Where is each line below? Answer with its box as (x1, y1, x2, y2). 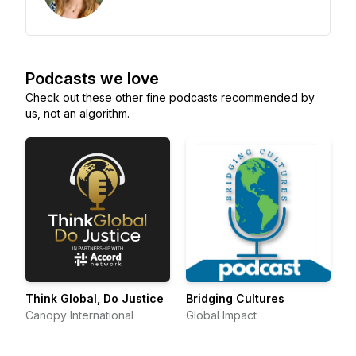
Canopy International (25, 308, 133, 322)
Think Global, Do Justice (25, 292, 164, 305)
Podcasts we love (25, 69, 159, 88)
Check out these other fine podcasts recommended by (25, 91, 315, 104)
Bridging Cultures (186, 292, 284, 305)
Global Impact (186, 308, 257, 322)
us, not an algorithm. (25, 106, 130, 120)
